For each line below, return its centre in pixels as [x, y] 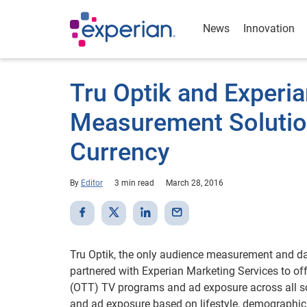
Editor [92, 183]
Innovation [269, 28]
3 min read [134, 183]
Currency [120, 152]
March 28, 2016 [195, 183]
